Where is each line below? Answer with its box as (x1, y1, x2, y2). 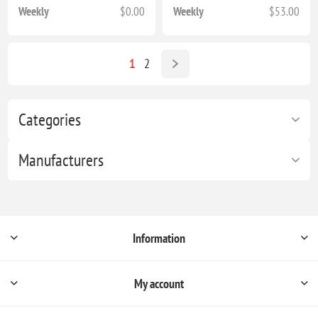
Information (133, 229, 185, 246)
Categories (18, 108, 82, 131)
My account (134, 275, 184, 292)
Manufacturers (18, 148, 104, 171)
